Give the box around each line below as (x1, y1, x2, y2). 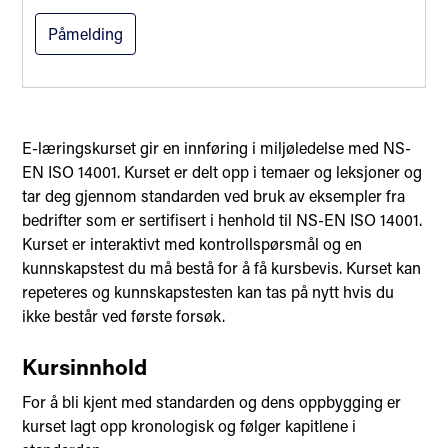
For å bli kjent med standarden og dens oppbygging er (22, 390, 402, 412)
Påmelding (48, 22, 124, 44)
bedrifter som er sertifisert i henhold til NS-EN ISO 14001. (22, 208, 423, 230)
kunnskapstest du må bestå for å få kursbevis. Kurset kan (22, 256, 422, 278)
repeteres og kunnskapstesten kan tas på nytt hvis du (22, 280, 395, 302)
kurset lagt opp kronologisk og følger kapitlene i (22, 414, 357, 436)
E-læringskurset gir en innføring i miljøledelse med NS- (22, 136, 412, 158)
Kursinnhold (22, 351, 148, 381)
